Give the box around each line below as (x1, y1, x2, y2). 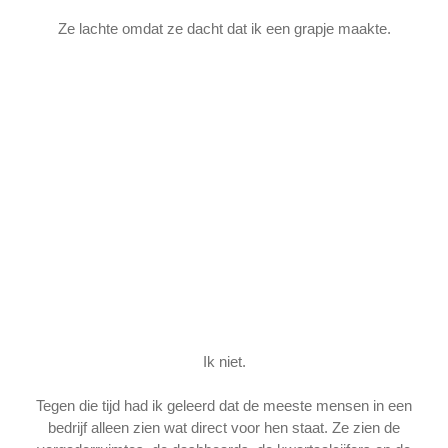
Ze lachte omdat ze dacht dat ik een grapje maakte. (57, 20, 391, 38)
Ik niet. (202, 352, 246, 370)
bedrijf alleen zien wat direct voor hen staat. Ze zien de (48, 419, 400, 437)
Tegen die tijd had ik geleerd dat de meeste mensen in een (36, 397, 412, 415)
